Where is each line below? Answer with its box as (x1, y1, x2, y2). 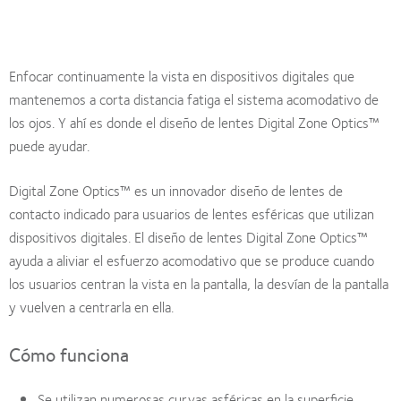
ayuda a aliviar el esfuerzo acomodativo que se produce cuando (9, 248, 374, 271)
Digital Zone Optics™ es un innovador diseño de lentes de (9, 178, 343, 201)
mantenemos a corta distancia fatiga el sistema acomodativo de (9, 87, 379, 110)
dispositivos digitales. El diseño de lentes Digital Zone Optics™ (9, 225, 368, 248)
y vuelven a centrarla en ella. (9, 294, 174, 318)
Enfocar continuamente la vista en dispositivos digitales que (9, 64, 354, 87)
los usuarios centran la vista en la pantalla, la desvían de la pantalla (9, 271, 388, 294)
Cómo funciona (9, 338, 129, 369)
